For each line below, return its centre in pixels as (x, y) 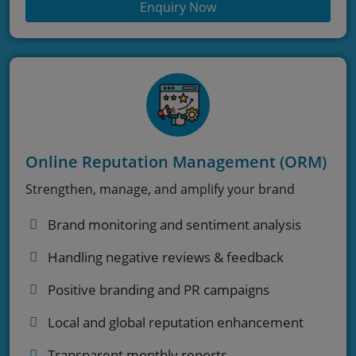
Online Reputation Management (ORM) (176, 161)
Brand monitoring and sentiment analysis (174, 224)
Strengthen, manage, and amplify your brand (160, 189)
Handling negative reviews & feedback (166, 257)
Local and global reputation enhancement (176, 322)
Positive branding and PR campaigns (159, 289)
